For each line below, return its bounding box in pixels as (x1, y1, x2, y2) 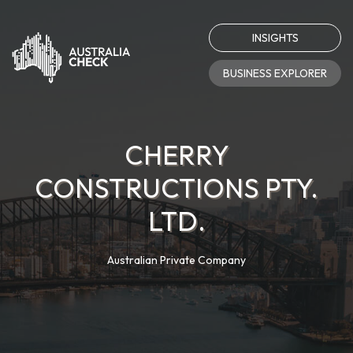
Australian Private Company (107, 253, 246, 267)
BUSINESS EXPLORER (223, 66, 327, 80)
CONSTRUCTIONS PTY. (35, 171, 318, 205)
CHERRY (124, 138, 229, 172)
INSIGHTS (251, 31, 299, 45)
